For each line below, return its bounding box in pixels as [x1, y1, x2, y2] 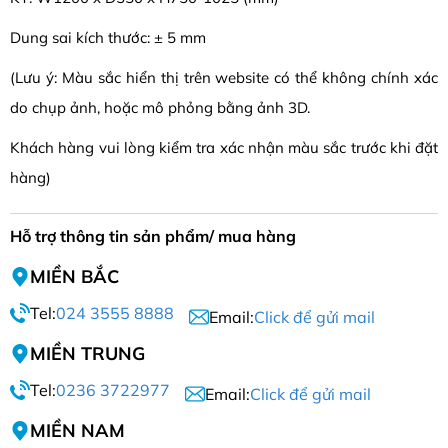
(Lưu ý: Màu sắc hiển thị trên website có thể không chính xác [10, 68, 438, 88]
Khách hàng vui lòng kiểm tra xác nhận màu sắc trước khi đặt [10, 138, 438, 158]
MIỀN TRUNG [30, 342, 145, 366]
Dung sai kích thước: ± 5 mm [10, 28, 206, 48]
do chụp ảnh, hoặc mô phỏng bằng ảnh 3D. [10, 98, 310, 118]
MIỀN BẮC [30, 265, 119, 289]
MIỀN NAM [30, 419, 125, 443]
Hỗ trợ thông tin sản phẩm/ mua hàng [10, 226, 296, 247]
